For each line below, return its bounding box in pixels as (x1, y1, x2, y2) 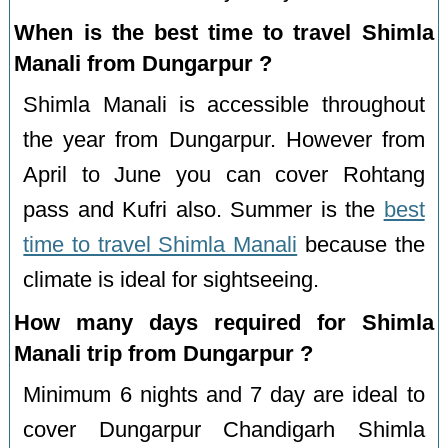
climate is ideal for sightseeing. (23, 268, 320, 293)
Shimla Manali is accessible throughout (23, 93, 425, 118)
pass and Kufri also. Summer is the (23, 198, 384, 223)
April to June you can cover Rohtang (23, 163, 425, 188)
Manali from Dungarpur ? (14, 51, 273, 77)
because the (297, 233, 425, 258)
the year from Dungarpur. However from (23, 128, 425, 153)
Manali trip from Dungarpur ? (14, 341, 314, 367)
